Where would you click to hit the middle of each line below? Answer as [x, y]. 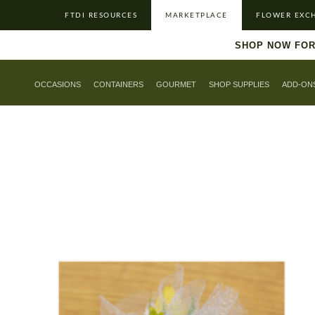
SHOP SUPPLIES [239, 84]
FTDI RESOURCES [101, 15]
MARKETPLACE [197, 15]
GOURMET [176, 84]
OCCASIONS [57, 84]
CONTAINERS [118, 84]
